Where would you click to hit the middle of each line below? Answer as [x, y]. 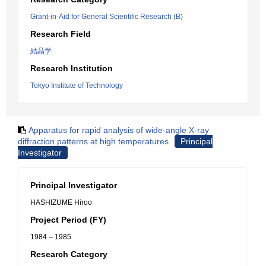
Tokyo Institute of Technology [77, 85]
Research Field [61, 34]
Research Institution [72, 68]
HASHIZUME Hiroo [61, 202]
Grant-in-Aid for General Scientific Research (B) [107, 17]
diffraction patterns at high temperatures [93, 141]
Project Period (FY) [68, 220]
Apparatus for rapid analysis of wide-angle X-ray [119, 130]
